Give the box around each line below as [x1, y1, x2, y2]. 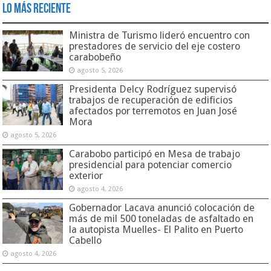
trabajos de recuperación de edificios [69, 94, 233, 106]
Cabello [69, 234, 102, 246]
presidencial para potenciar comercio [69, 158, 232, 171]
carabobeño [69, 51, 122, 63]
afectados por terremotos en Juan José [69, 105, 238, 117]
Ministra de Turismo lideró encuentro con [69, 29, 250, 41]
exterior [69, 169, 103, 181]
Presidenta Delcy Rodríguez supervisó [69, 83, 237, 95]
